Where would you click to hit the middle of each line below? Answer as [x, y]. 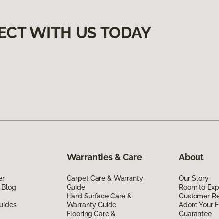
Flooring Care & [91, 213]
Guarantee [195, 213]
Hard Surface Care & [99, 196]
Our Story [194, 178]
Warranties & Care [104, 157]
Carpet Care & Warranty [105, 178]
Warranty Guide [91, 205]
